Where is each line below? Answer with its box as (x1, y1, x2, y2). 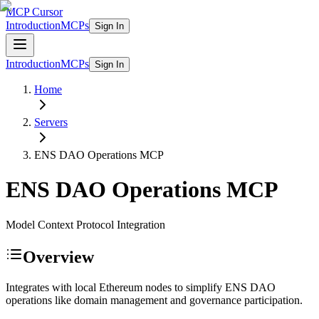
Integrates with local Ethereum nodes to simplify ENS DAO (6, 281, 276, 293)
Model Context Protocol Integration (6, 218, 165, 231)
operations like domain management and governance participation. (6, 293, 303, 306)
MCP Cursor (6, 6, 63, 18)
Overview (23, 247, 94, 266)
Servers (34, 116, 68, 128)
